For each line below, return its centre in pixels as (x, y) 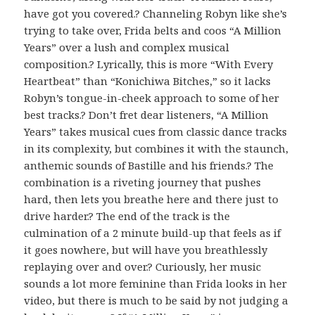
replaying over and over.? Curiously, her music (143, 266)
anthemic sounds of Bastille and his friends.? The (149, 165)
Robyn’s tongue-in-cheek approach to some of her (152, 97)
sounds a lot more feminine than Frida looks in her (156, 283)
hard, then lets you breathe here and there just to (152, 199)
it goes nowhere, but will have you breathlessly (146, 249)
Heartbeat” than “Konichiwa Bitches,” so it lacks (148, 81)
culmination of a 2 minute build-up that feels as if (153, 232)
